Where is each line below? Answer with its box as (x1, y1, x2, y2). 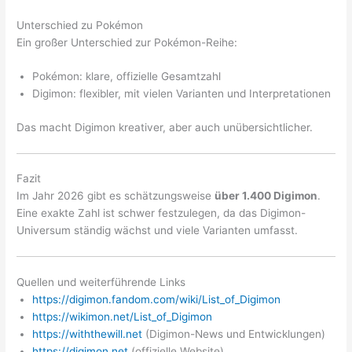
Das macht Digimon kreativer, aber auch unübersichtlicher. (16, 121, 313, 134)
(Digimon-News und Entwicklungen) (142, 327, 326, 340)
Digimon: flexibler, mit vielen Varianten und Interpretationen (32, 87, 332, 101)
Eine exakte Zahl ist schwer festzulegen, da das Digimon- (16, 207, 306, 220)
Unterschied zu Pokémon (16, 18, 144, 31)
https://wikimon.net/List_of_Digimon (32, 310, 213, 323)
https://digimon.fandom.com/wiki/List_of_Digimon (32, 292, 281, 306)
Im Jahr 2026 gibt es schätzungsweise (16, 189, 215, 203)
